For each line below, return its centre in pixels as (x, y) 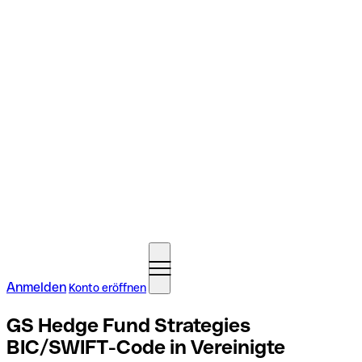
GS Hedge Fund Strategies (128, 325)
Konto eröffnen (107, 288)
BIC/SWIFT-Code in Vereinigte (146, 347)
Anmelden (36, 287)
